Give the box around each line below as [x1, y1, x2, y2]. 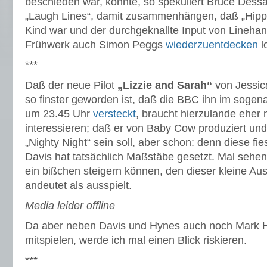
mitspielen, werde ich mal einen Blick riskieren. [25, 234, 247, 246]
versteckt [93, 108, 136, 120]
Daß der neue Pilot [25, 79, 117, 91]
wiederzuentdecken [166, 39, 258, 51]
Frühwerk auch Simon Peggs [25, 39, 166, 51]
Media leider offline [25, 200, 115, 212]
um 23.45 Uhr [25, 108, 93, 120]
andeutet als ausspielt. [25, 179, 132, 191]
